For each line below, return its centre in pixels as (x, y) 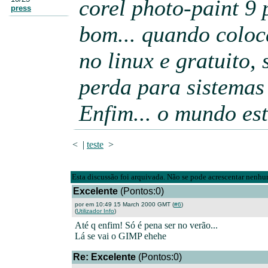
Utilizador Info (95, 211)
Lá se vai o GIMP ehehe (121, 236)
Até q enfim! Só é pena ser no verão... (146, 225)
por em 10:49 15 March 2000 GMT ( (124, 204)
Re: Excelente (104, 257)
